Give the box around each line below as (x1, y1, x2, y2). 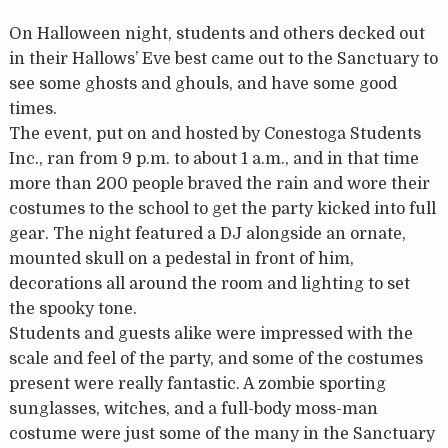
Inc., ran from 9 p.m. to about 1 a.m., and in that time (8, 150, 419, 169)
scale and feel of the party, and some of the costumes (8, 350, 423, 369)
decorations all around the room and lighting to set (8, 275, 410, 294)
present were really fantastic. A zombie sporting (8, 375, 386, 394)
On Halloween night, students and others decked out (8, 25, 425, 44)
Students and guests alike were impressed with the (8, 325, 413, 344)
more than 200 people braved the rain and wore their (8, 175, 430, 194)
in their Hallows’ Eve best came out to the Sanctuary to (8, 50, 438, 69)
